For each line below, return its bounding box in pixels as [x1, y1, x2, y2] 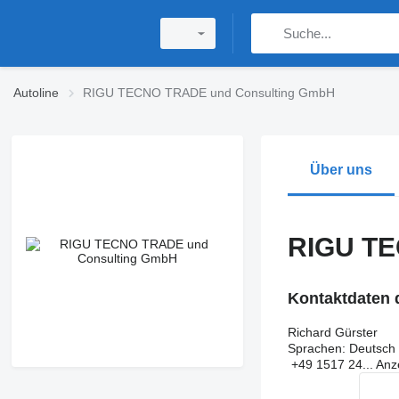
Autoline [13, 85, 59, 100]
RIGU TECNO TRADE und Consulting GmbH [83, 85, 335, 100]
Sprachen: [287, 341, 346, 355]
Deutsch [345, 341, 395, 355]
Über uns [309, 162, 372, 177]
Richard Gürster [287, 325, 378, 339]
